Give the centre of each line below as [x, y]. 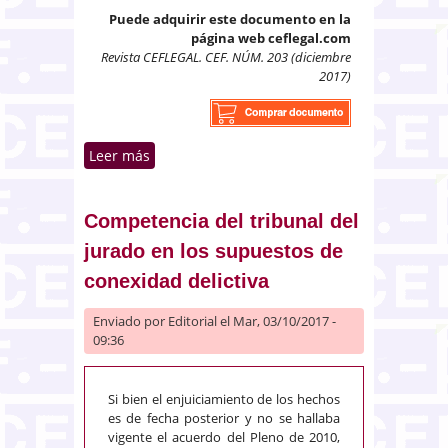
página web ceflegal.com [271, 37]
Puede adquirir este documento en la [230, 18]
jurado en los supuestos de [213, 250]
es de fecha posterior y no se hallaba [224, 417]
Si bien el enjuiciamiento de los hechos [224, 398]
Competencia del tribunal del [221, 220]
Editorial [192, 320]
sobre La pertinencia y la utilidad [262, 155]
